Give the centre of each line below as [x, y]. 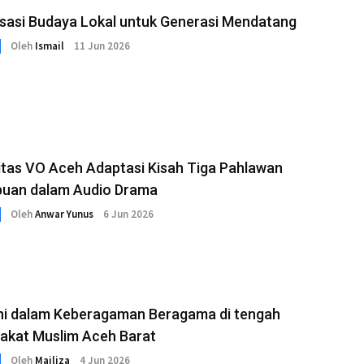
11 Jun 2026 [102, 46]
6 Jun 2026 [128, 214]
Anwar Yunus [64, 214]
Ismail [50, 46]
